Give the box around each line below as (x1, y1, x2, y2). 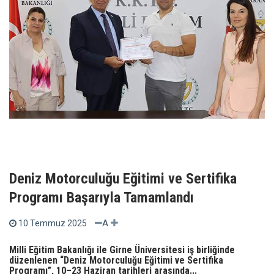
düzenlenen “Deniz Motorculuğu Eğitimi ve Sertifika (9, 254, 223, 267)
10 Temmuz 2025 (18, 218, 87, 229)
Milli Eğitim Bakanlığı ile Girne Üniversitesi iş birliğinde (9, 244, 235, 256)
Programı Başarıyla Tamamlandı (9, 189, 194, 207)
